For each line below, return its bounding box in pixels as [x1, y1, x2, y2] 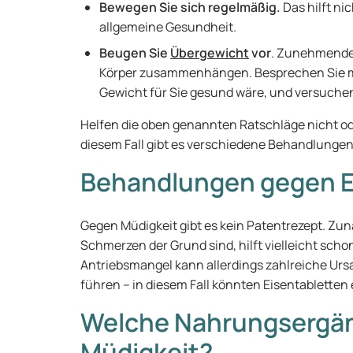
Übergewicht [170, 44, 249, 61]
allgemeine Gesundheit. [99, 18, 239, 35]
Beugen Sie [99, 44, 170, 61]
